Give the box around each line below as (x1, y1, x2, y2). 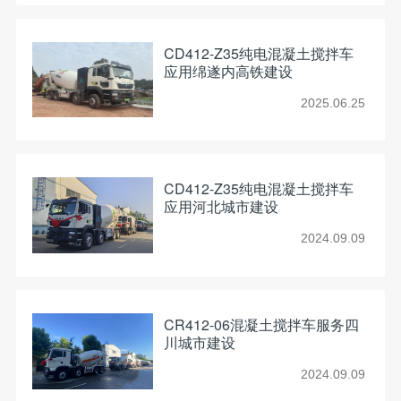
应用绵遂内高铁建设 (163, 60, 293, 81)
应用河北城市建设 (163, 196, 278, 218)
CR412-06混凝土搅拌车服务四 (163, 313, 359, 335)
